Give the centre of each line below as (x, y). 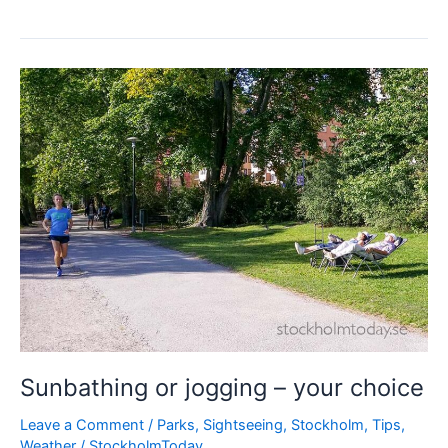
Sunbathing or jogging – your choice (222, 388)
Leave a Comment (82, 425)
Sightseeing (243, 425)
